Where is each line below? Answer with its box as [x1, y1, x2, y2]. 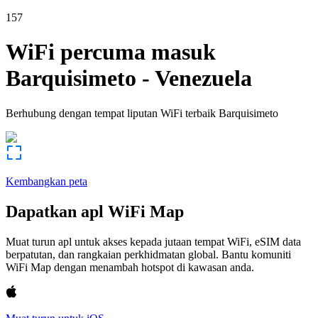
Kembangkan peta [6, 175, 87, 187]
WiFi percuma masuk [6, 39, 216, 65]
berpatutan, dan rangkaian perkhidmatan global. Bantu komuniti [6, 248, 291, 261]
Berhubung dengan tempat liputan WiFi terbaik [6, 106, 216, 119]
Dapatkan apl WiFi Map [6, 202, 184, 221]
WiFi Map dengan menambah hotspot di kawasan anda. [6, 261, 254, 273]
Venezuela [155, 65, 252, 92]
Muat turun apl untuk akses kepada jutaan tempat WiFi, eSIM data [6, 235, 301, 248]
